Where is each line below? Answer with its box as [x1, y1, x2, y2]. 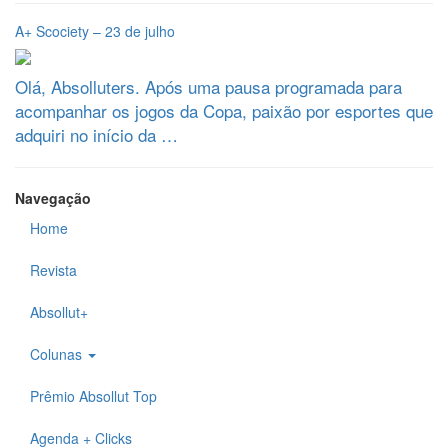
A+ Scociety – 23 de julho [15, 21, 175, 41]
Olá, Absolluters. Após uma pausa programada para [15, 74, 402, 99]
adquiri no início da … [15, 122, 178, 147]
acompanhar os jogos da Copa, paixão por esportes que [15, 98, 433, 123]
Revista [30, 260, 77, 280]
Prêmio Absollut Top [30, 386, 157, 406]
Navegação [15, 188, 91, 208]
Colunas [30, 344, 86, 364]
